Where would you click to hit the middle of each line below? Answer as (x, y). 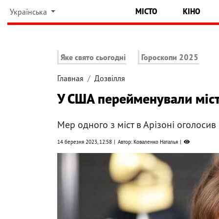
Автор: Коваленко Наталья (148, 142)
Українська (29, 12)
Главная (70, 78)
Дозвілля (110, 78)
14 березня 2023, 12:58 (85, 142)
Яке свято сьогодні (93, 57)
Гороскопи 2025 (170, 57)
